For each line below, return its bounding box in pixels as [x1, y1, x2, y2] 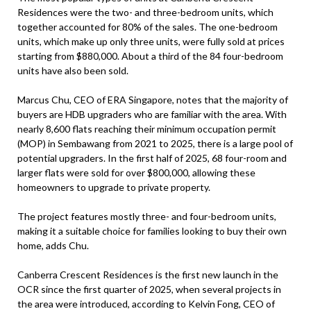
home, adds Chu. [17, 239, 89, 251]
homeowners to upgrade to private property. [17, 181, 210, 193]
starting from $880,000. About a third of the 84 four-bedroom [17, 50, 283, 62]
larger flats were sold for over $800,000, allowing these [17, 167, 255, 178]
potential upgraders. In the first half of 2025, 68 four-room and [17, 152, 287, 164]
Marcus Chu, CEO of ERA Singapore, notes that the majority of [17, 94, 288, 106]
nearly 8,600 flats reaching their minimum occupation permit [17, 123, 276, 135]
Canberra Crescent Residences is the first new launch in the [17, 269, 278, 280]
